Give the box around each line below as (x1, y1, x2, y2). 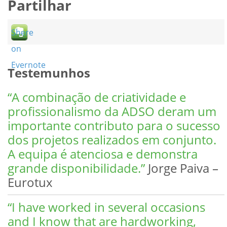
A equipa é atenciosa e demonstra (8, 145, 198, 162)
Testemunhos (8, 64, 91, 81)
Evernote (11, 59, 46, 70)
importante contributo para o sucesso (8, 117, 221, 134)
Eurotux (8, 173, 53, 191)
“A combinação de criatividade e (8, 88, 186, 105)
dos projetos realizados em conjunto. (8, 131, 217, 148)
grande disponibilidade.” (8, 159, 145, 176)
